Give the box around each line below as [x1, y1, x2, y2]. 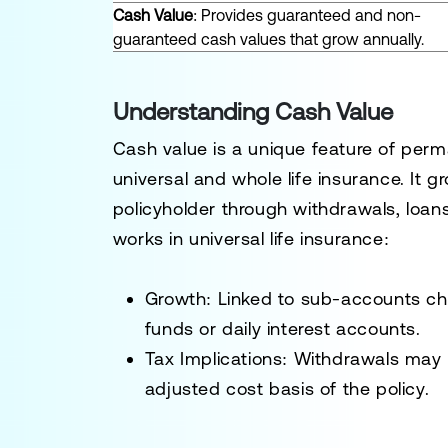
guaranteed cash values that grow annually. [112, 30, 424, 48]
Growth [144, 288, 207, 309]
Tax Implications [144, 348, 283, 369]
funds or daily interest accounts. [144, 318, 421, 339]
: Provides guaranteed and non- [192, 6, 421, 24]
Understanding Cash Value [112, 98, 393, 125]
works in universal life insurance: [112, 228, 390, 249]
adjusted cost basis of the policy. [144, 378, 430, 399]
